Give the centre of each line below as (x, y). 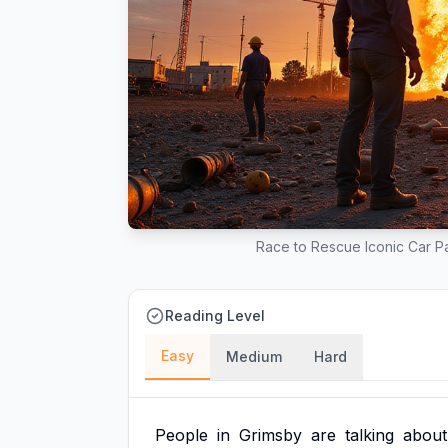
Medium (254, 356)
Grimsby (270, 435)
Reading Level (215, 315)
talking (369, 435)
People (181, 435)
